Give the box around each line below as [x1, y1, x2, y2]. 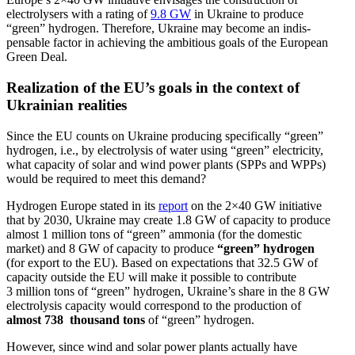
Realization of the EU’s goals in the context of [6, 79, 300, 97]
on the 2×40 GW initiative [188, 198, 322, 212]
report [158, 198, 188, 212]
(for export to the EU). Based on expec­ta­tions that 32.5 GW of [6, 255, 318, 269]
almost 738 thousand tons [6, 312, 148, 326]
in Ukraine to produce [191, 7, 303, 21]
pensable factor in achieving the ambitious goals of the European [6, 36, 328, 50]
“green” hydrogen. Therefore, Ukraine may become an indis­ [6, 21, 311, 36]
